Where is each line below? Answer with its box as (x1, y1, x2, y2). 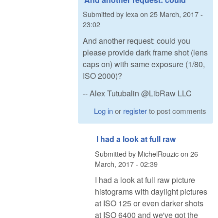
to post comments (147, 106, 207, 116)
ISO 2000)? (83, 70, 122, 81)
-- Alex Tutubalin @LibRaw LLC (83, 88, 192, 99)
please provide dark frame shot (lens (83, 46, 208, 58)
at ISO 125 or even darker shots (95, 198, 203, 209)
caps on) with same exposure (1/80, (83, 58, 205, 70)
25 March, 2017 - (150, 9, 203, 19)
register (123, 106, 147, 116)
